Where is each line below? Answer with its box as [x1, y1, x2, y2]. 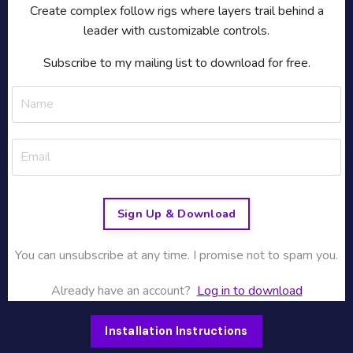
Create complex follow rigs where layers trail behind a [29, 2, 324, 20]
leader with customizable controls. [84, 21, 269, 39]
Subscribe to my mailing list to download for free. [43, 54, 310, 72]
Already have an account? [50, 281, 191, 299]
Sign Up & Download [117, 205, 236, 221]
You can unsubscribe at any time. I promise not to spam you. [15, 246, 338, 264]
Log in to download [196, 281, 303, 299]
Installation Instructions [105, 323, 248, 338]
